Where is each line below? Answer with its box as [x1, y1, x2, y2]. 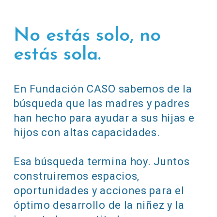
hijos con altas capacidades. [14, 126, 160, 139]
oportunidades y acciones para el [14, 185, 185, 197]
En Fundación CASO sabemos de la [14, 83, 192, 95]
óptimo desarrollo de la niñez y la [14, 199, 185, 212]
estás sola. [14, 46, 101, 65]
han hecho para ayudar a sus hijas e [14, 112, 195, 124]
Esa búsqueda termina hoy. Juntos [14, 155, 190, 168]
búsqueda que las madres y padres [14, 97, 190, 110]
